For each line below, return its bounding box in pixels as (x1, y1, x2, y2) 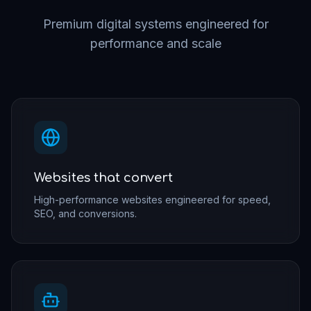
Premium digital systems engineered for (42, 17, 269, 31)
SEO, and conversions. (34, 208, 137, 219)
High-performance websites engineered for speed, (34, 194, 271, 205)
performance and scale (90, 36, 221, 51)
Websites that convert (34, 171, 173, 185)
